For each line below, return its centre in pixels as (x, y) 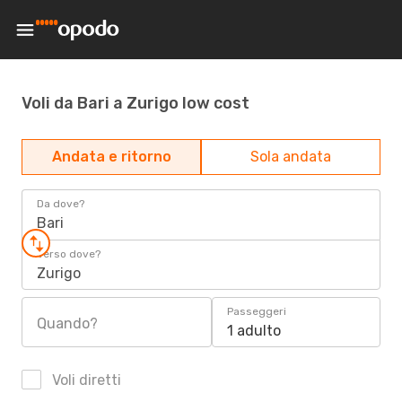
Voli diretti (85, 380)
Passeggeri (257, 311)
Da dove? (61, 204)
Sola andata (291, 157)
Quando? (67, 323)
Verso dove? (69, 254)
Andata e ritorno (111, 157)
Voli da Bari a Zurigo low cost (135, 103)
